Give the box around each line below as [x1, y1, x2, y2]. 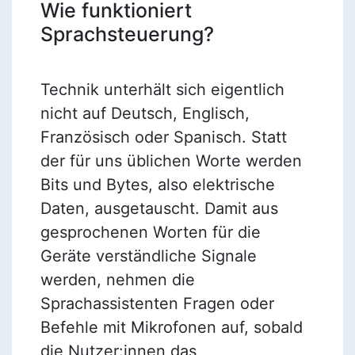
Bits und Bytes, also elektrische [40, 174, 275, 194]
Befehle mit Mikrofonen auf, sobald [40, 317, 303, 337]
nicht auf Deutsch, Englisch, [40, 103, 250, 123]
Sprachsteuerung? [40, 21, 214, 46]
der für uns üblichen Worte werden [40, 151, 302, 170]
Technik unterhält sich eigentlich [40, 79, 284, 99]
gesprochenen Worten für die [40, 222, 261, 242]
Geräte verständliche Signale [40, 246, 257, 265]
